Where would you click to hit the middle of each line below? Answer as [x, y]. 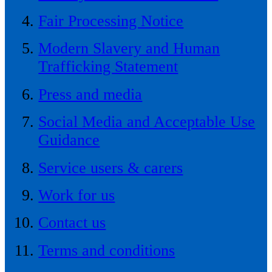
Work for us [77, 195]
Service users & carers [111, 168]
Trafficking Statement [108, 67]
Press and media [90, 94]
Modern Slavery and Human [129, 49]
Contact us [72, 223]
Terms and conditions [107, 250]
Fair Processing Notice [111, 21]
